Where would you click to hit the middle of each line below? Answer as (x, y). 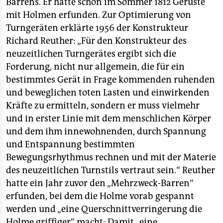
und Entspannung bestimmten (70, 144)
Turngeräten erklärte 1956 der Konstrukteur (97, 28)
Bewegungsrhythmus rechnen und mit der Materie (111, 157)
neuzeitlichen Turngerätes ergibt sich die (91, 54)
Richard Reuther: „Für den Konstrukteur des (96, 41)
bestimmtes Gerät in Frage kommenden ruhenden (111, 80)
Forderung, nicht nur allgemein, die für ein (95, 67)
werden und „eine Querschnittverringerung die (104, 209)
